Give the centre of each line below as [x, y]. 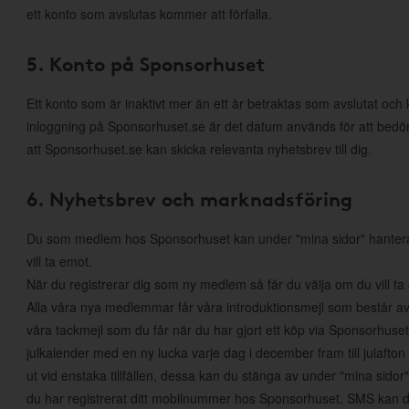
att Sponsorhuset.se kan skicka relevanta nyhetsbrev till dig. [199, 149]
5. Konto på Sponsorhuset [146, 63]
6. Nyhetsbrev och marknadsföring [189, 198]
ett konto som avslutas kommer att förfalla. [149, 14]
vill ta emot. [59, 261]
